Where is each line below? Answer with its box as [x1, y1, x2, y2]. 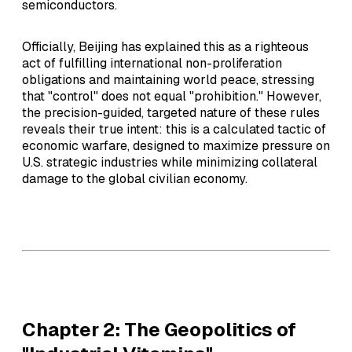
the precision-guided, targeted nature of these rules [22, 104, 320, 121]
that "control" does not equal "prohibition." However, [22, 87, 321, 104]
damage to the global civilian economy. [22, 170, 247, 187]
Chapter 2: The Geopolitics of [22, 317, 296, 342]
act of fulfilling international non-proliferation [22, 54, 282, 71]
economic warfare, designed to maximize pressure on [22, 137, 330, 154]
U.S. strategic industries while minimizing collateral [22, 153, 317, 170]
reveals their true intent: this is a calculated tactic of [22, 120, 326, 137]
